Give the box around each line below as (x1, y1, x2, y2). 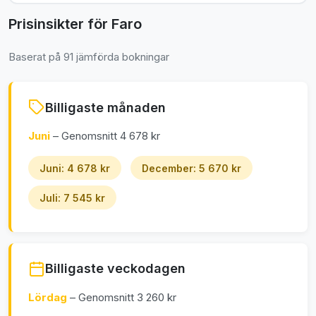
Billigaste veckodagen (45, 261, 186, 276)
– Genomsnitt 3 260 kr (70, 290, 176, 304)
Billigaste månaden (45, 99, 166, 115)
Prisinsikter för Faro (8, 16, 142, 33)
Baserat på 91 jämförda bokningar (8, 50, 169, 64)
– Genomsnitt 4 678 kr (50, 129, 160, 143)
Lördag (28, 290, 70, 304)
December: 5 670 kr (142, 162, 241, 174)
